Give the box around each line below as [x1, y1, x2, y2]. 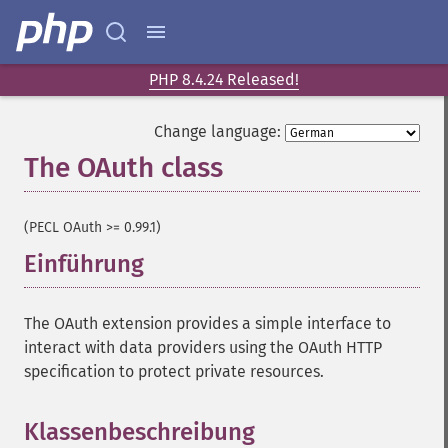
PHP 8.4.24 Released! [149, 70, 299, 89]
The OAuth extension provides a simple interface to [24, 314, 391, 333]
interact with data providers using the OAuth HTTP [24, 338, 382, 357]
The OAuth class [24, 151, 223, 184]
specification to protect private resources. [24, 362, 324, 381]
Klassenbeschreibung [24, 418, 255, 446]
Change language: [154, 122, 281, 141]
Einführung [24, 250, 144, 278]
